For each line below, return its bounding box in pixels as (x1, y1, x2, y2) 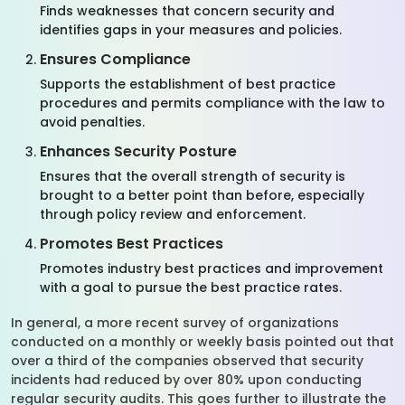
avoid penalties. (40, 113, 148, 131)
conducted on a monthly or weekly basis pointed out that (11, 333, 394, 351)
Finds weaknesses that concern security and (40, 2, 334, 20)
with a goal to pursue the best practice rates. (40, 278, 349, 297)
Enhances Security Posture (40, 141, 237, 162)
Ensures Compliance (40, 49, 191, 70)
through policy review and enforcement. (40, 205, 309, 223)
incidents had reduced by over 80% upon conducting (11, 371, 362, 389)
